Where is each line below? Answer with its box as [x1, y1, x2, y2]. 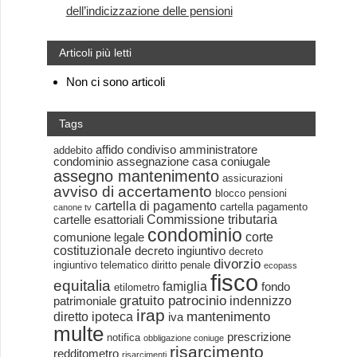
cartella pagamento [219, 201, 308, 214]
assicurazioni [222, 172, 283, 185]
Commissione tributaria [146, 212, 277, 227]
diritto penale [151, 259, 210, 272]
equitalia [53, 277, 111, 295]
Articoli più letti [58, 46, 131, 60]
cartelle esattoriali [53, 214, 143, 227]
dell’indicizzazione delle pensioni [65, 4, 233, 18]
